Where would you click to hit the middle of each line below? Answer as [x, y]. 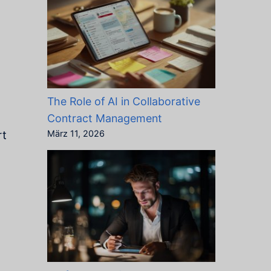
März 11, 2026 [76, 134]
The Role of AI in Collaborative [123, 102]
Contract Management [104, 119]
